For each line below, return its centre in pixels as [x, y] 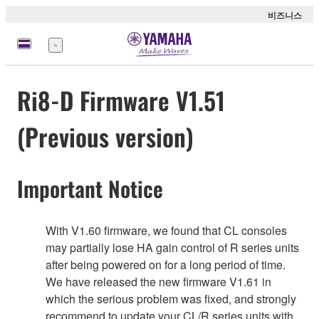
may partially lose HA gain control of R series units [172, 247]
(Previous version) [105, 137]
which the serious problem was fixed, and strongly [171, 298]
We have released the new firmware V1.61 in [158, 281]
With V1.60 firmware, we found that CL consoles [166, 230]
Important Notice [90, 189]
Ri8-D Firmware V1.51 [121, 100]
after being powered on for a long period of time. [166, 264]
